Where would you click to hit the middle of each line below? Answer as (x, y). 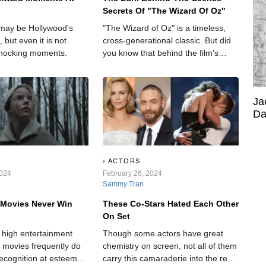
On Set (116, 216)
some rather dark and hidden (157, 78)
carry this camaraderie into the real (168, 258)
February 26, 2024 (132, 173)
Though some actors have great (163, 233)
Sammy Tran (123, 184)
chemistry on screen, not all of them (170, 246)
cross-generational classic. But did (167, 41)
